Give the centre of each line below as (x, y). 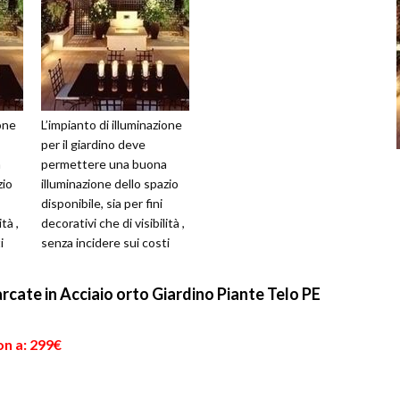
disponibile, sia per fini (102, 204)
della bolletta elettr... (98, 262)
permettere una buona (104, 164)
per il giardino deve (93, 145)
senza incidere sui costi (105, 243)
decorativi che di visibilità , (113, 223)
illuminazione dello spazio (110, 184)
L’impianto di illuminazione (112, 125)
